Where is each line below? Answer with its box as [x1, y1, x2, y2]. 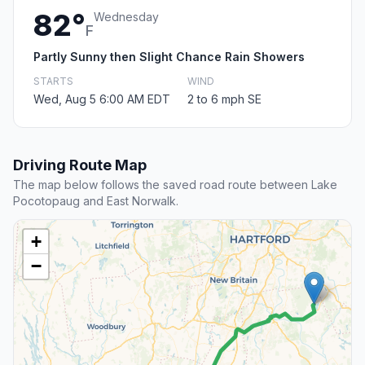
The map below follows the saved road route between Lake [13, 178, 337, 192]
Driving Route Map [13, 156, 147, 174]
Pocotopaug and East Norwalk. [13, 194, 178, 209]
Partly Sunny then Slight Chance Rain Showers [33, 50, 305, 64]
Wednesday [94, 10, 159, 24]
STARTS [33, 75, 73, 88]
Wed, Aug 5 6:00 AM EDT [33, 92, 170, 107]
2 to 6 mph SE [187, 92, 262, 107]
